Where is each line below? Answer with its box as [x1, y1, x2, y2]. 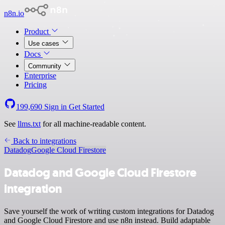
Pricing [24, 80, 47, 89]
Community [28, 62, 63, 70]
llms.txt [18, 120, 41, 128]
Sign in [42, 102, 69, 111]
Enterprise [24, 71, 56, 80]
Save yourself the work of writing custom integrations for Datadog [4, 206, 214, 215]
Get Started [69, 102, 104, 111]
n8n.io [4, 9, 24, 18]
